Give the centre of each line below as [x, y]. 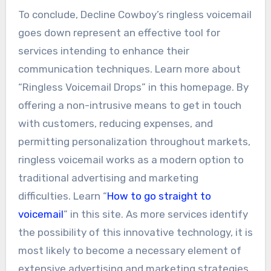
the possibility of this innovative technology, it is [135, 232]
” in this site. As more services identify [155, 214]
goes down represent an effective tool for [119, 32]
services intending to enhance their [103, 51]
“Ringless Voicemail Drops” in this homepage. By [133, 87]
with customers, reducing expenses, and [115, 123]
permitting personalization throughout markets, [134, 141]
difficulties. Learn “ [62, 196]
